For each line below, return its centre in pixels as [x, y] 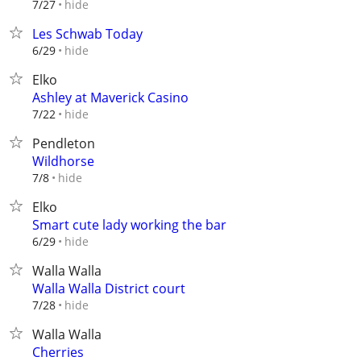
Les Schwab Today [87, 34]
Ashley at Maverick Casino [110, 98]
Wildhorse [63, 161]
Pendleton [64, 143]
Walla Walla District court [109, 288]
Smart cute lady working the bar [129, 225]
